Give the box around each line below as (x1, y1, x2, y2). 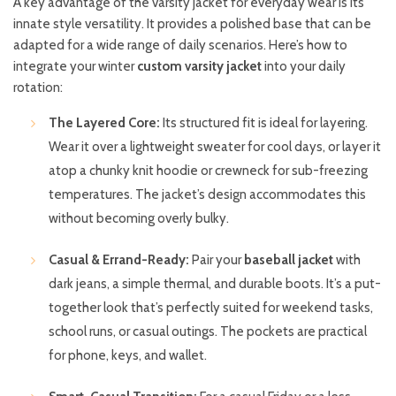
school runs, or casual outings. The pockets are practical (49, 324, 367, 340)
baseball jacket (244, 252, 333, 269)
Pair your (189, 252, 244, 269)
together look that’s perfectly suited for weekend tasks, (49, 300, 373, 316)
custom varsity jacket (137, 58, 262, 75)
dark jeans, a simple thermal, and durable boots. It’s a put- (49, 276, 381, 293)
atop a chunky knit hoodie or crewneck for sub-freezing (49, 163, 368, 179)
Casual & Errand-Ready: (49, 252, 189, 269)
